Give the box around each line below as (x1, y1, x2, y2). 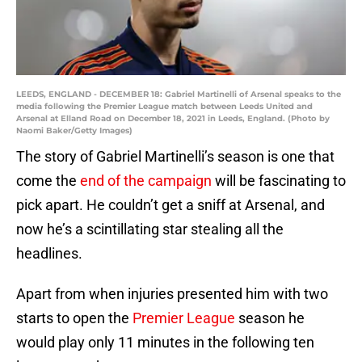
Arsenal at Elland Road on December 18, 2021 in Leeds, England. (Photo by (16, 113, 330, 124)
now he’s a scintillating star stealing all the (16, 221, 284, 238)
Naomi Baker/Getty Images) (16, 125, 133, 137)
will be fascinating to (212, 172, 346, 190)
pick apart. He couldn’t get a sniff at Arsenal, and (16, 196, 325, 214)
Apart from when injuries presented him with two (16, 285, 328, 303)
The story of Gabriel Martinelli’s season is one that (16, 148, 335, 166)
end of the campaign (80, 172, 212, 190)
